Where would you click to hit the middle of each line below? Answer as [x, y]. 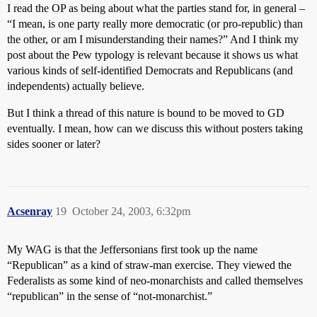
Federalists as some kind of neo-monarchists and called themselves [155, 281]
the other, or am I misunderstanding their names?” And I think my [153, 39]
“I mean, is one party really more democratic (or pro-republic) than [155, 24]
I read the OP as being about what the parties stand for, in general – [156, 8]
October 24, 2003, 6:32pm [131, 211]
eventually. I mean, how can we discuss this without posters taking [155, 128]
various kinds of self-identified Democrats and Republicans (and [150, 70]
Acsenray [30, 211]
